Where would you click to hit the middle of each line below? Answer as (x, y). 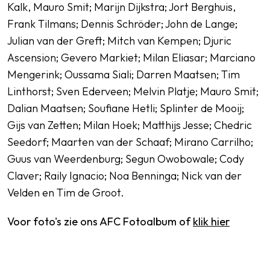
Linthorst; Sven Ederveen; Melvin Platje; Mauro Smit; (133, 91)
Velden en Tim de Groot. (66, 193)
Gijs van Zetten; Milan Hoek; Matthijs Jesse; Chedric (130, 125)
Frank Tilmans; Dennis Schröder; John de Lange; (122, 24)
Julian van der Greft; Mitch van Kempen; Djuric (119, 41)
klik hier (211, 221)
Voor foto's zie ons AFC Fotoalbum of (100, 221)
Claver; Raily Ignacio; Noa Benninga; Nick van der (124, 176)
